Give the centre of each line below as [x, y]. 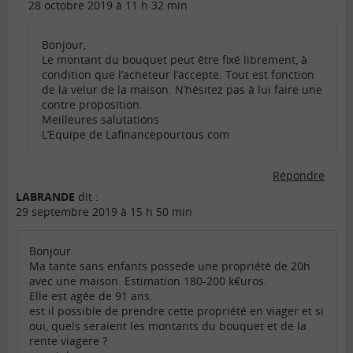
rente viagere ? [68, 341]
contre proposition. [92, 105]
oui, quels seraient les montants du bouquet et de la [168, 326]
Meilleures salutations [100, 120]
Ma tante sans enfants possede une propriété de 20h [170, 266]
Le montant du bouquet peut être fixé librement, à [175, 60]
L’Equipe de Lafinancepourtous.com [136, 135]
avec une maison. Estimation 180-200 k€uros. [148, 281]
